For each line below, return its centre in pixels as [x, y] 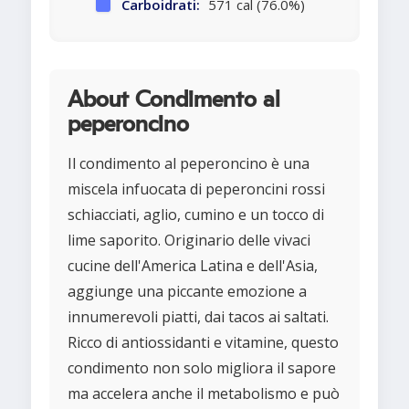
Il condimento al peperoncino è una [189, 164]
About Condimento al [174, 100]
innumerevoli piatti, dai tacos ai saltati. [198, 317]
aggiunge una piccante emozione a [187, 292]
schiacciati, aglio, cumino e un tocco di [196, 215]
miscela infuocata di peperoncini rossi [196, 189]
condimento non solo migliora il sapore [202, 368]
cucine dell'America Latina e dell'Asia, [193, 266]
